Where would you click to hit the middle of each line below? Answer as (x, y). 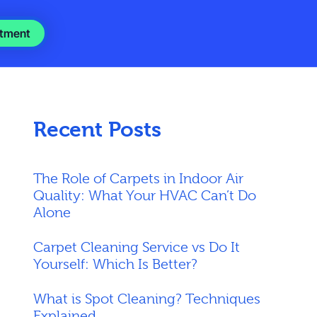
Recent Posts (97, 129)
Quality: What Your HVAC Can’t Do (144, 196)
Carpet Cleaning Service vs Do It (136, 247)
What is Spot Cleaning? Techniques (146, 299)
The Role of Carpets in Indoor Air (138, 179)
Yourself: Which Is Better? (115, 264)
